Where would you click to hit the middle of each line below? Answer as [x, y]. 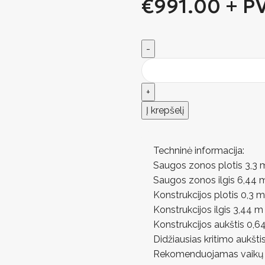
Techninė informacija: [199, 151]
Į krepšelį [165, 110]
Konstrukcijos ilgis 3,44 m [208, 210]
